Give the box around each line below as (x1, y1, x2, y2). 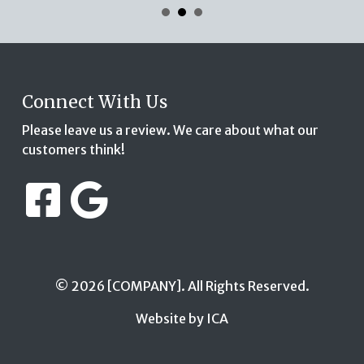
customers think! (21, 141, 125, 158)
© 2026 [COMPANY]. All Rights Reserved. (54, 277, 310, 294)
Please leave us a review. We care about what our (21, 121, 318, 138)
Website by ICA (136, 310, 228, 327)
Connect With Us (21, 90, 167, 113)
